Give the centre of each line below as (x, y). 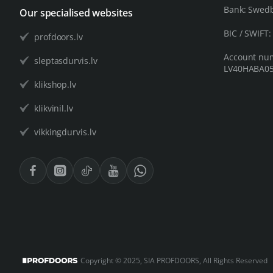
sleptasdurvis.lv (66, 60)
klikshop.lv (55, 84)
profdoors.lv (58, 37)
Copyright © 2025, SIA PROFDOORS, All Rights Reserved (174, 260)
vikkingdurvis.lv (65, 132)
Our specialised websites (76, 12)
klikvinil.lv (54, 108)
